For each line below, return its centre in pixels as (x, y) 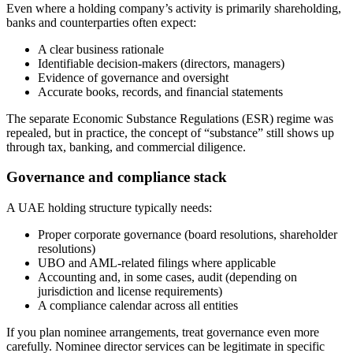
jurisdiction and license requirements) (130, 292)
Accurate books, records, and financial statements (160, 91)
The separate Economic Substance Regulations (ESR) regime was (170, 118)
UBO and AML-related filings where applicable (157, 263)
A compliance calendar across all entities (138, 306)
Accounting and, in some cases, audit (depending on (167, 277)
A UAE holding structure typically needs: (109, 208)
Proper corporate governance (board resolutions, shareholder (188, 235)
